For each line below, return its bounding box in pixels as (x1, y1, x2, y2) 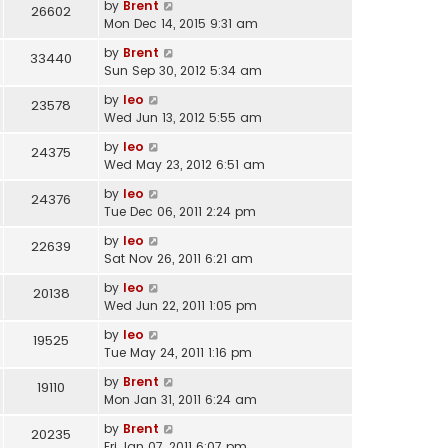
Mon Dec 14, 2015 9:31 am (104, 14, 258, 32)
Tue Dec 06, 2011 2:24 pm (104, 202, 256, 220)
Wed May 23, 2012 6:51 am (104, 155, 265, 173)
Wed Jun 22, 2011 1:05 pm (104, 296, 257, 314)
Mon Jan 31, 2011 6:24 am (104, 390, 257, 408)
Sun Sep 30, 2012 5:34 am (104, 61, 262, 79)
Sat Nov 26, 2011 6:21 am (104, 249, 253, 267)
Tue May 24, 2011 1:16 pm (104, 343, 252, 361)
